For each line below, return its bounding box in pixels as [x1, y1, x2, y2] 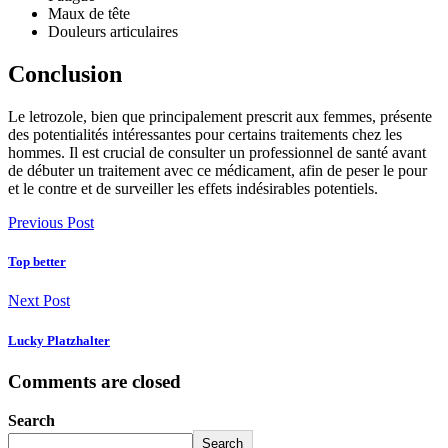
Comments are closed [8, 370, 181, 392]
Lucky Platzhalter [8, 332, 110, 348]
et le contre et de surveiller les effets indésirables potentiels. [8, 180, 378, 198]
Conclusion [8, 61, 122, 88]
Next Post [8, 292, 70, 310]
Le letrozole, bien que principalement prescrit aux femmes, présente [8, 108, 432, 126]
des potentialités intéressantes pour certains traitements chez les [8, 126, 402, 144]
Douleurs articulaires [48, 23, 178, 41]
